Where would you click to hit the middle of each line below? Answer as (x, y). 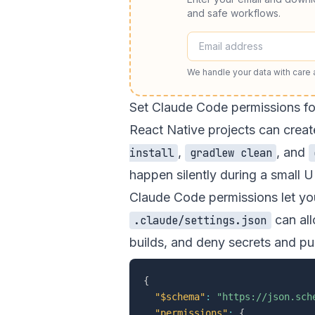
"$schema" (180, 297)
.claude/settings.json (200, 220)
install (152, 153)
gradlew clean (231, 153)
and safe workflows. (234, 13)
